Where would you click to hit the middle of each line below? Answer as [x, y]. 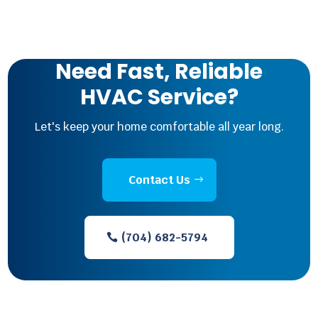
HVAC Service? [159, 98]
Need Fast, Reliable [159, 72]
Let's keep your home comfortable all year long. [159, 127]
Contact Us [159, 180]
